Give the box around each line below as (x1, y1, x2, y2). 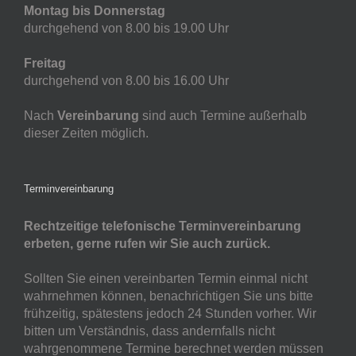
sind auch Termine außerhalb (139, 109, 307, 123)
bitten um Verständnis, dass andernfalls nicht (24, 324, 275, 339)
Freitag (24, 56, 66, 71)
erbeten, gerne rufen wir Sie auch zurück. (24, 237, 270, 251)
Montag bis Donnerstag (24, 4, 165, 18)
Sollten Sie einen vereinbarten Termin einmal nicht (24, 272, 308, 286)
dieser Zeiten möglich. (24, 126, 149, 141)
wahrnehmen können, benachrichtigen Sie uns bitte (24, 289, 313, 304)
